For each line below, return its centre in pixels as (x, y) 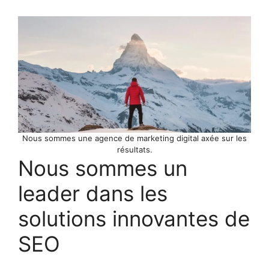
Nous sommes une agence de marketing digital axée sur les (134, 138)
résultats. (134, 149)
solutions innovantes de (134, 218)
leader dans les (93, 193)
